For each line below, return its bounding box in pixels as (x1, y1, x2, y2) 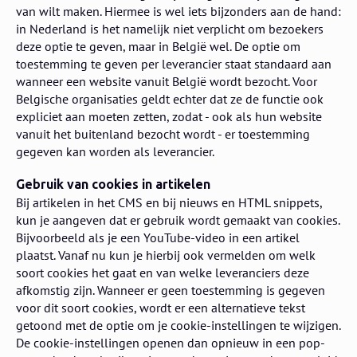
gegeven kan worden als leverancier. (16, 143, 217, 159)
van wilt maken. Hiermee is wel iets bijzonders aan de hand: (16, 2, 341, 19)
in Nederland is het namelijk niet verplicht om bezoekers (16, 20, 324, 37)
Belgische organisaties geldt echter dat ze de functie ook (16, 90, 324, 107)
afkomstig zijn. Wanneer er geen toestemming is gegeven (16, 282, 325, 299)
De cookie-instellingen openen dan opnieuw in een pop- (16, 335, 325, 351)
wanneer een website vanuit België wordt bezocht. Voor (16, 73, 317, 89)
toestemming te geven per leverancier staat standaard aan (16, 55, 331, 72)
